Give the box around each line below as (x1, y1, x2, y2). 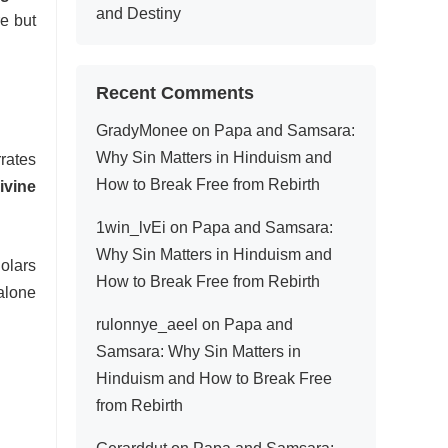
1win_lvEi (96, 219, 166, 236)
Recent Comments (96, 83, 254, 103)
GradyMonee (96, 122, 188, 139)
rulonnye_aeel (96, 316, 198, 333)
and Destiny (96, 5, 181, 22)
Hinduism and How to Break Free (96, 370, 332, 387)
